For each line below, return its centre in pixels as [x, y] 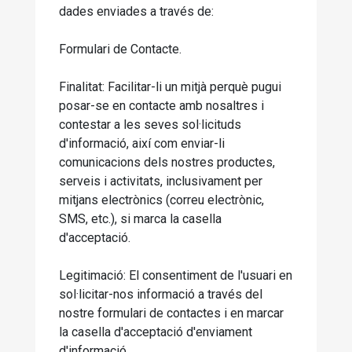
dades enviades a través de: [136, 11]
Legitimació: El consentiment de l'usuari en [176, 275]
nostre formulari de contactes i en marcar [171, 313]
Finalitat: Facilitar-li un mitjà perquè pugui [170, 87]
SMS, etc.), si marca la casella [140, 219]
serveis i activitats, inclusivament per [161, 181]
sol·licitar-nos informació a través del [161, 294]
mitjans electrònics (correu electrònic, [161, 200]
